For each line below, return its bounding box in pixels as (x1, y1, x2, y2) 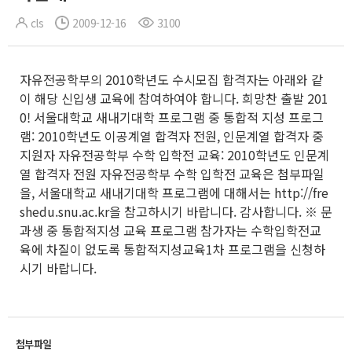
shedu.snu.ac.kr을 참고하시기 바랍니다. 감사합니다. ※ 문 (20, 202, 332, 221)
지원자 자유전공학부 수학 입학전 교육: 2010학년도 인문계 (20, 145, 329, 164)
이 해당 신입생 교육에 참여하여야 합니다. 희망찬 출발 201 (20, 89, 328, 108)
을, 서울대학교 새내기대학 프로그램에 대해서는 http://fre (20, 183, 328, 202)
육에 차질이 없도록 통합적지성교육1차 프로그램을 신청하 (20, 240, 325, 258)
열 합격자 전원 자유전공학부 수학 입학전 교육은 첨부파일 (20, 164, 324, 183)
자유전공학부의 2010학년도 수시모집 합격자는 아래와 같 (20, 70, 323, 89)
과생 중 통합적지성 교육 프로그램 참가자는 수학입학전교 (20, 221, 321, 240)
